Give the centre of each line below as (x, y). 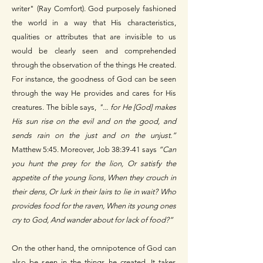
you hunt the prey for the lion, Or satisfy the (94, 164)
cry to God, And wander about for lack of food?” (92, 220)
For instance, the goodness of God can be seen (94, 79)
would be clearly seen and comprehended (94, 51)
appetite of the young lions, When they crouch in (94, 178)
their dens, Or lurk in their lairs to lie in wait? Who (94, 192)
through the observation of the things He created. (94, 65)
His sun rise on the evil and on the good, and (94, 122)
